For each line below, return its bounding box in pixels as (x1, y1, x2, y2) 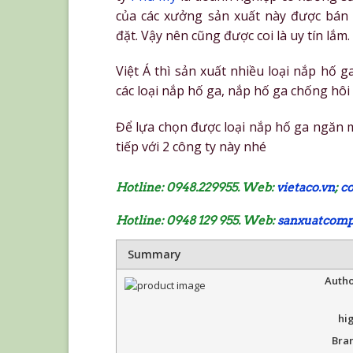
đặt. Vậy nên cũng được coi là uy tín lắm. (116, 26, 350, 44)
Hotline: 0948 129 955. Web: (116, 214, 277, 229)
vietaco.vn (277, 180, 335, 195)
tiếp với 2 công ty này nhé (116, 138, 266, 156)
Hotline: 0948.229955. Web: (116, 180, 277, 195)
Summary (128, 247, 181, 262)
